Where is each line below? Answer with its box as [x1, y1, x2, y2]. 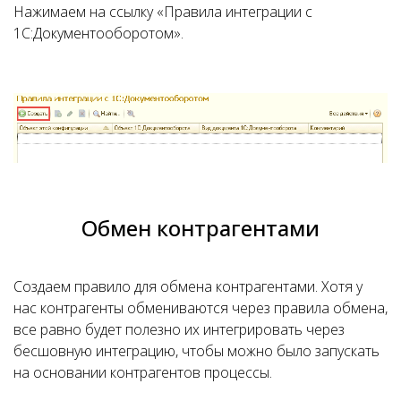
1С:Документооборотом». [13, 22, 183, 43]
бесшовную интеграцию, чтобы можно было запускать [13, 341, 380, 362]
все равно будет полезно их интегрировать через [13, 320, 345, 340]
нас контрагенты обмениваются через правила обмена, [13, 298, 388, 319]
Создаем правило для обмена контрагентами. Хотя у [13, 277, 363, 297]
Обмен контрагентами [81, 213, 320, 243]
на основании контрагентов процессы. [13, 363, 272, 383]
